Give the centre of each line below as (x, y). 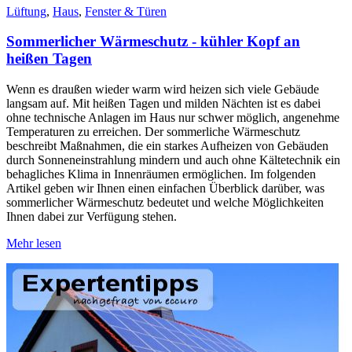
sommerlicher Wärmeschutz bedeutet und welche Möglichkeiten (165, 202)
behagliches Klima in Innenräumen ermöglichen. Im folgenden (161, 174)
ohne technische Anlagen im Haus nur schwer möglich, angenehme (173, 117)
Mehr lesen (34, 243)
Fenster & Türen (126, 11)
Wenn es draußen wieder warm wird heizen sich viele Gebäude (163, 89)
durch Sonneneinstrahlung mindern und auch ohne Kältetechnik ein (173, 159)
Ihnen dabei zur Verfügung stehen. (92, 216)
